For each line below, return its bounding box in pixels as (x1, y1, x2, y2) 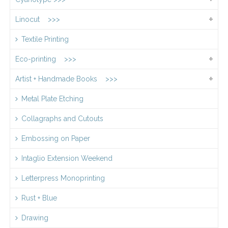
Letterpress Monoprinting (21, 174, 105, 183)
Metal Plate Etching (21, 95, 83, 103)
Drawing (21, 214, 48, 222)
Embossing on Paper (21, 134, 90, 143)
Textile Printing (21, 35, 69, 44)
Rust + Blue (21, 194, 57, 203)
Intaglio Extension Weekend (21, 154, 112, 163)
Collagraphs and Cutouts (21, 115, 103, 123)
